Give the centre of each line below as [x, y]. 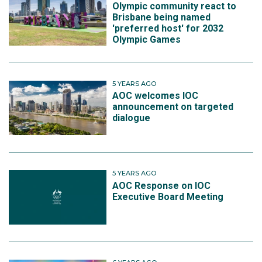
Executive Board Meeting [168, 196]
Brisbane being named [162, 17]
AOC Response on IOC [162, 185]
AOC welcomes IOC [156, 96]
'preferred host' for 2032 [168, 28]
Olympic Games [147, 39]
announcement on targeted [173, 107]
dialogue [132, 118]
